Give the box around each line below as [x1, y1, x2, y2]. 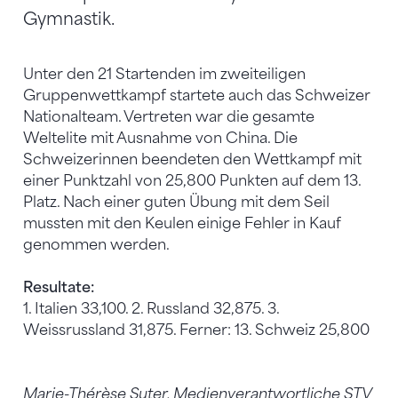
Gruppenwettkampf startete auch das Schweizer [23, 86, 370, 104]
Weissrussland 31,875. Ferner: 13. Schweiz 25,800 [23, 321, 370, 338]
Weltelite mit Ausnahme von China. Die [23, 129, 298, 147]
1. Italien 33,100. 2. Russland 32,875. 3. [23, 299, 279, 317]
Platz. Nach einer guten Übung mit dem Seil [23, 193, 330, 211]
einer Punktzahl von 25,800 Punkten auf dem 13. [23, 171, 361, 189]
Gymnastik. [23, 8, 115, 29]
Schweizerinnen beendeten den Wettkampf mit [23, 150, 362, 168]
